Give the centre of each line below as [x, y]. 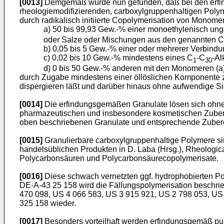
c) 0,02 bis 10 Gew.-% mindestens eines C [118, 58]
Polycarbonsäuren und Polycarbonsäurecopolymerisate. [119, 158]
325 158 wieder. [48, 203]
